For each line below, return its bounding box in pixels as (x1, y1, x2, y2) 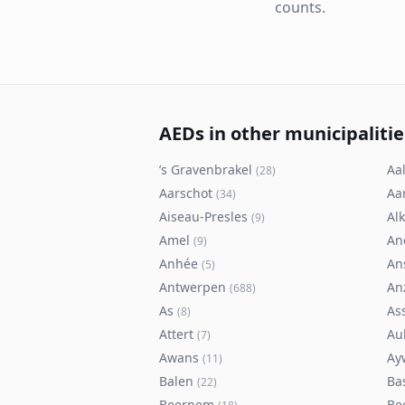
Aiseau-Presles (159, 208, 248, 225)
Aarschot (159, 184, 212, 202)
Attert (159, 325, 193, 343)
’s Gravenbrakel (159, 161, 252, 178)
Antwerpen (159, 278, 226, 296)
